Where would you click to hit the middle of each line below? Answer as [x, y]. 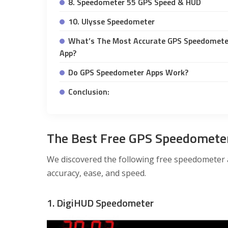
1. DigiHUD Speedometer [100, 203]
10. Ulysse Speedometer [111, 21]
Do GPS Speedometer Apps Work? [128, 72]
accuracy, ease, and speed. [96, 173]
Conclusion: [89, 91]
